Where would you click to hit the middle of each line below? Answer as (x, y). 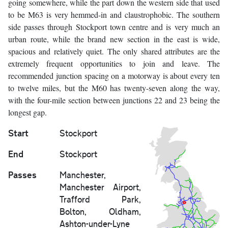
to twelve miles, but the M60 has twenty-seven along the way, (114, 88)
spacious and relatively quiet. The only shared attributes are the (114, 51)
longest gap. (27, 112)
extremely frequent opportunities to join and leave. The (114, 64)
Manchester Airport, (100, 187)
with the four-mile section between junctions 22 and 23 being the (114, 100)
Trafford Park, (100, 199)
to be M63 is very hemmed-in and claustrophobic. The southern (114, 15)
